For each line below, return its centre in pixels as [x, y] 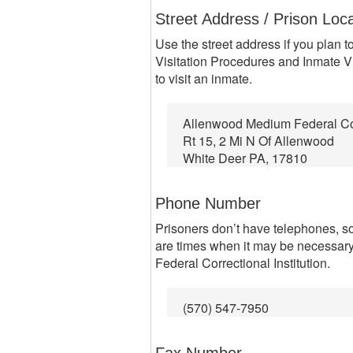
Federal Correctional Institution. [243, 263]
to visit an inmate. [204, 78]
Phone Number [208, 203]
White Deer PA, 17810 [245, 158]
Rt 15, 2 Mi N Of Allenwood [258, 141]
